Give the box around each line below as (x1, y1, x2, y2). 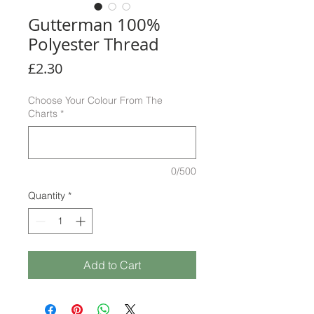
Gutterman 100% (28, 13, 161, 36)
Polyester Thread (28, 33, 159, 56)
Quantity (28, 189, 65, 203)
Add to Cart (83, 258, 141, 273)
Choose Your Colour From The (28, 94, 163, 107)
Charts (28, 107, 57, 121)
